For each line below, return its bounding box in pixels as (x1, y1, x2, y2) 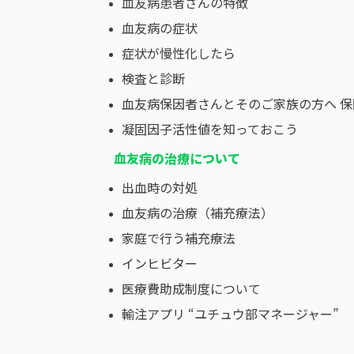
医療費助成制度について (122, 279, 261, 299)
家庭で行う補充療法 (122, 228, 235, 248)
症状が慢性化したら (122, 43, 235, 63)
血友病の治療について (114, 149, 240, 168)
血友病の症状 (122, 18, 198, 38)
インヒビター (122, 254, 198, 273)
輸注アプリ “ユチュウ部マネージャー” (122, 304, 339, 324)
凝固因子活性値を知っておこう (122, 119, 298, 139)
